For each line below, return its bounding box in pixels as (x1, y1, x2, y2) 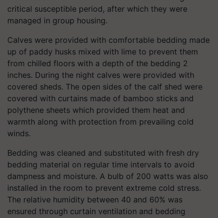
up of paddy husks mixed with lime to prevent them (7, 46, 198, 56)
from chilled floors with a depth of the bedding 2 (7, 58, 188, 68)
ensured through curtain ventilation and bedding (7, 206, 185, 216)
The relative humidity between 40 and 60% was (7, 194, 182, 204)
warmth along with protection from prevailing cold (7, 116, 194, 127)
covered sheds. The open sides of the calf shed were (7, 81, 202, 91)
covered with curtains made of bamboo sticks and (7, 93, 194, 103)
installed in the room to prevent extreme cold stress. (7, 182, 201, 193)
